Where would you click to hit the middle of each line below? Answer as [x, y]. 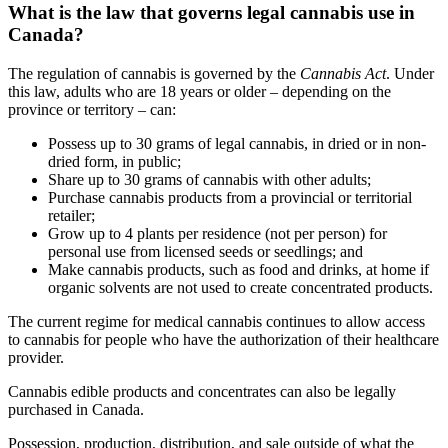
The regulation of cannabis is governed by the [154, 73]
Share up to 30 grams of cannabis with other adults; [209, 179]
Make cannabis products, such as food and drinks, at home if [238, 269]
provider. [36, 357]
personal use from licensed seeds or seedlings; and [205, 251]
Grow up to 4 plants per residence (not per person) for [217, 233]
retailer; [71, 215]
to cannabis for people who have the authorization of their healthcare [223, 339]
